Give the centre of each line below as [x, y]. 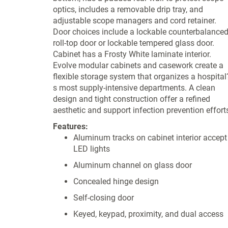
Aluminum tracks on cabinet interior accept [150, 138]
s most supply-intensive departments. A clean [134, 88]
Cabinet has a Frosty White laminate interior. [132, 54]
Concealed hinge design [116, 181]
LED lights [91, 149]
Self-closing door [103, 198]
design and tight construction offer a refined [131, 99]
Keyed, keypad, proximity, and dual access [148, 214]
